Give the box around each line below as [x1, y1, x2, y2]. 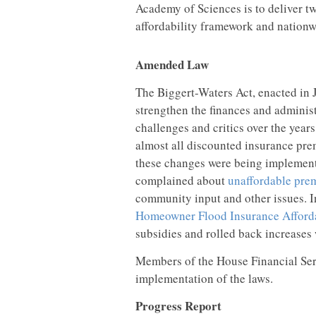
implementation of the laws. [135, 270, 273, 286]
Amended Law [135, 56, 209, 73]
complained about [135, 172, 228, 188]
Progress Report [135, 297, 221, 315]
